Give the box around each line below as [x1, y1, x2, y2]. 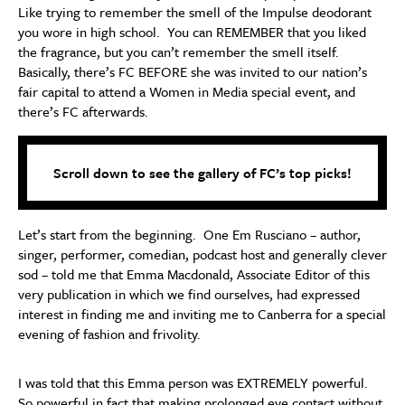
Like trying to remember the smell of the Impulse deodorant [18, 2, 372, 22]
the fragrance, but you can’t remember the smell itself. [18, 42, 343, 61]
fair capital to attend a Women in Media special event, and [18, 81, 355, 101]
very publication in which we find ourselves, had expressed [18, 284, 360, 304]
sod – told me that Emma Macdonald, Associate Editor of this [18, 264, 370, 284]
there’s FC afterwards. [18, 101, 148, 121]
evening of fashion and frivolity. [18, 324, 201, 344]
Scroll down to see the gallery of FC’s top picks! [53, 163, 352, 183]
